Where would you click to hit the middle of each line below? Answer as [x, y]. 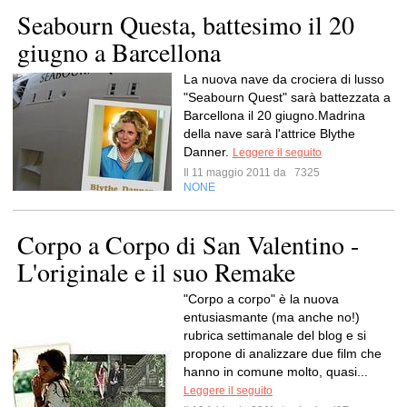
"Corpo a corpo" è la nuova [261, 299]
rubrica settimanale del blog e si [275, 335]
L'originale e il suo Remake [156, 272]
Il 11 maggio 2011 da [238, 173]
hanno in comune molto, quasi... [276, 372]
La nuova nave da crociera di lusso [284, 79]
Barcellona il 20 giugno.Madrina [274, 115]
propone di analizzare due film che [283, 353]
